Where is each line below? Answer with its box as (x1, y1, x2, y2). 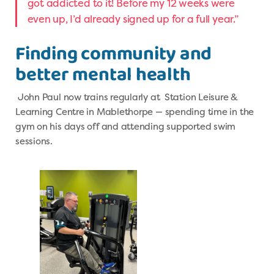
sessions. (15, 135, 53, 148)
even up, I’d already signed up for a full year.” (27, 12, 241, 26)
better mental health (15, 59, 191, 91)
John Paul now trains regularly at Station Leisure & (15, 91, 239, 104)
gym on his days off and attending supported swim (15, 120, 236, 133)
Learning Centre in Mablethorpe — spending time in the (15, 105, 254, 119)
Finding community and (15, 39, 212, 70)
